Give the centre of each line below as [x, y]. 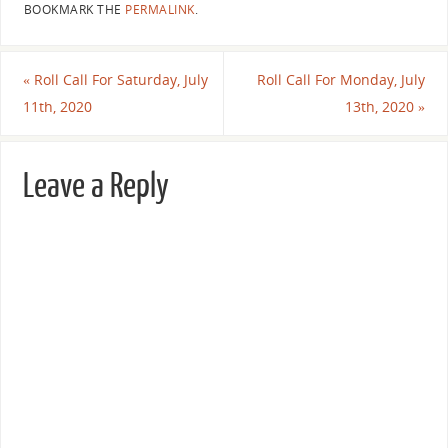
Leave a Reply [95, 186]
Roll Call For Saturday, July [118, 80]
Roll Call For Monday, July [341, 80]
